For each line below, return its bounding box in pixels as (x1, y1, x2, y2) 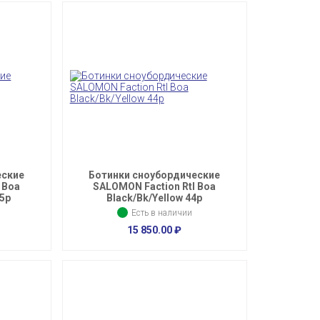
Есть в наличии (129, 208, 192, 219)
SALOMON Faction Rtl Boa (93, 181, 216, 193)
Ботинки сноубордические (89, 169, 221, 181)
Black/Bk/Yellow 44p (106, 192, 203, 204)
